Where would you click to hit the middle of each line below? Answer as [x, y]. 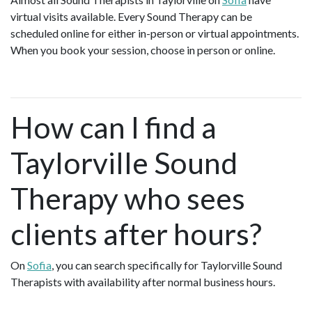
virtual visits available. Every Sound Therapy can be [131, 16]
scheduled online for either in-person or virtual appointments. [155, 33]
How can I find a [114, 127]
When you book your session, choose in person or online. [145, 49]
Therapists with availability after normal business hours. [143, 281]
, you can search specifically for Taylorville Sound [167, 265]
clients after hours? [136, 233]
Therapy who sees [128, 198]
